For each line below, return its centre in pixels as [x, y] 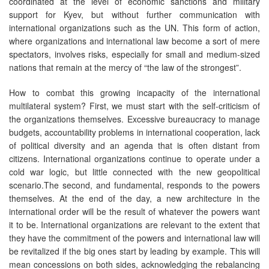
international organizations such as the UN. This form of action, [134, 27]
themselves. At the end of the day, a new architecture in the [134, 198]
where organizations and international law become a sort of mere [134, 41]
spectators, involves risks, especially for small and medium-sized [134, 54]
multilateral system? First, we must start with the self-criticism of [134, 105]
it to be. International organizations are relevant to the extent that [134, 224]
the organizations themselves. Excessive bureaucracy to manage [134, 119]
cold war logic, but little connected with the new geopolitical [134, 171]
